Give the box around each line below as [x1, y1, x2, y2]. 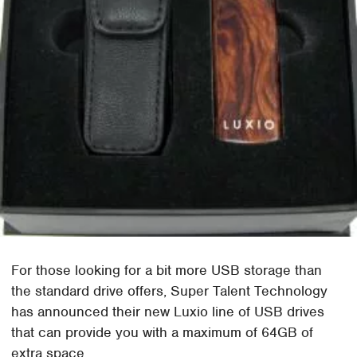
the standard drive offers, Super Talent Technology [11, 281, 328, 300]
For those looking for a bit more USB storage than [11, 261, 323, 279]
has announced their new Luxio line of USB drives [11, 302, 325, 320]
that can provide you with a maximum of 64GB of [11, 323, 314, 341]
